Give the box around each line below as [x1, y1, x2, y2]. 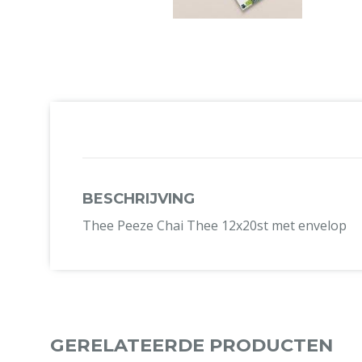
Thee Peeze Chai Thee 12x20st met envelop [82, 217, 347, 235]
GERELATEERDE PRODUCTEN [50, 334, 333, 357]
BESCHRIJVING [82, 190, 195, 208]
